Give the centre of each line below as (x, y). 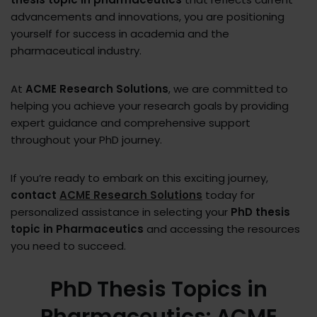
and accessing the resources (222, 229)
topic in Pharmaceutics (77, 229)
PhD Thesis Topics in (158, 290)
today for (229, 195)
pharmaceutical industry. (76, 51)
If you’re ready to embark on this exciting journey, (139, 178)
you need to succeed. (68, 246)
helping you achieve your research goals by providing (150, 106)
